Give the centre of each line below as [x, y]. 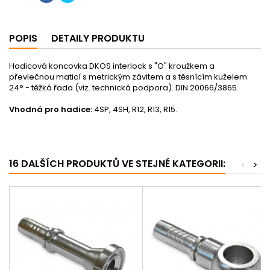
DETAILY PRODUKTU [98, 38]
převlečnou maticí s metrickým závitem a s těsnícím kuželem [128, 77]
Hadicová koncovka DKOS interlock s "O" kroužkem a [112, 66]
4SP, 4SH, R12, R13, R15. [135, 109]
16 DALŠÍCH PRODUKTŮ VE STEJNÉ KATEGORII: [117, 163]
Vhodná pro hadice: [51, 109]
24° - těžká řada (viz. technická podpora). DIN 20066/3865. [124, 87]
